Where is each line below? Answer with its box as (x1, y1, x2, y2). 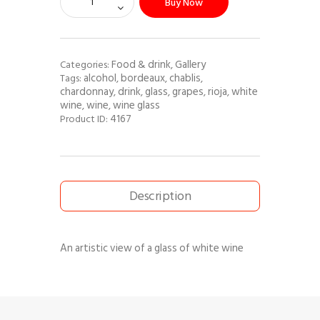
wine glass (113, 96, 160, 114)
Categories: (60, 56, 111, 73)
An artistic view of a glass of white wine (60, 239, 244, 257)
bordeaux (121, 69, 165, 86)
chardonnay (60, 82, 114, 100)
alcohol (84, 69, 116, 86)
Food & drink (111, 55, 171, 73)
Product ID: (60, 110, 110, 127)
